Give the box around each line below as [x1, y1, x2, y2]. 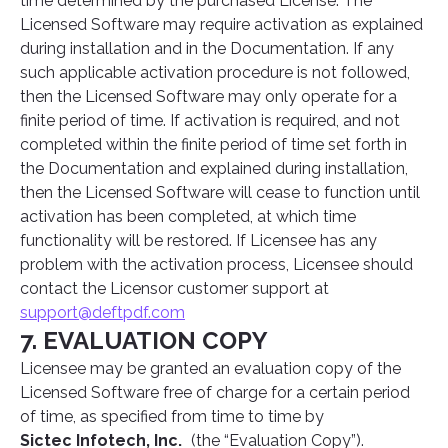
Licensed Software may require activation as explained [20, 15, 423, 34]
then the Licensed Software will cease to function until [20, 183, 420, 202]
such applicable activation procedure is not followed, [20, 63, 410, 82]
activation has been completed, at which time [20, 207, 356, 226]
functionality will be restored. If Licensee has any [20, 231, 377, 250]
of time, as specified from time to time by [20, 407, 328, 426]
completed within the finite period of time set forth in [20, 135, 407, 154]
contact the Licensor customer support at [20, 279, 329, 298]
